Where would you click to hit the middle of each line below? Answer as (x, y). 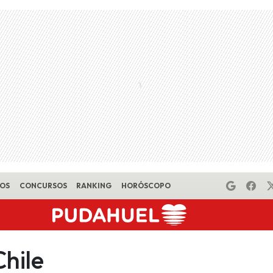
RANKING (94, 186)
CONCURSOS (43, 186)
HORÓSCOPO (146, 186)
